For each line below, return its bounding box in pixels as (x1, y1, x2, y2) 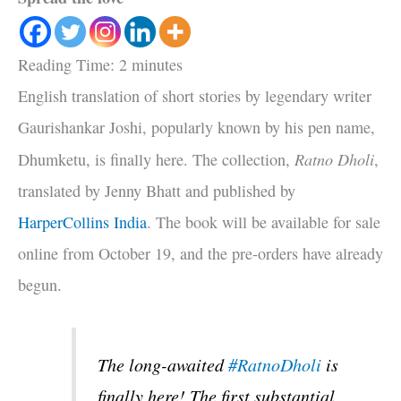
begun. (18, 274, 62, 295)
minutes (132, 54, 183, 75)
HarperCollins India (18, 211, 147, 233)
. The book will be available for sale (147, 211, 380, 233)
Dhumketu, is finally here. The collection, (18, 149, 294, 170)
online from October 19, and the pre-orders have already (18, 243, 383, 264)
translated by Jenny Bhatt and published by (18, 180, 295, 201)
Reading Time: (18, 54, 119, 75)
